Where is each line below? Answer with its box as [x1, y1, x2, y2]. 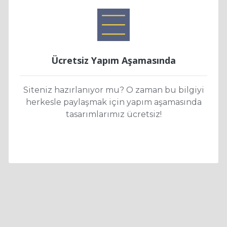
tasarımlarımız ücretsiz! [65, 109, 162, 120]
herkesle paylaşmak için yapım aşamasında [25, 97, 202, 107]
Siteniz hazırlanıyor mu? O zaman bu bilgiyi [23, 85, 204, 95]
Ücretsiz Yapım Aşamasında [51, 54, 176, 67]
